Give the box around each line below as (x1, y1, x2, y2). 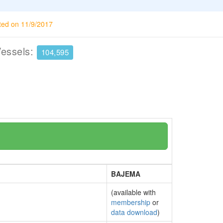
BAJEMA (111, 169, 140, 179)
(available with (111, 187, 156, 197)
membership (111, 197, 150, 207)
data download (111, 207, 157, 217)
